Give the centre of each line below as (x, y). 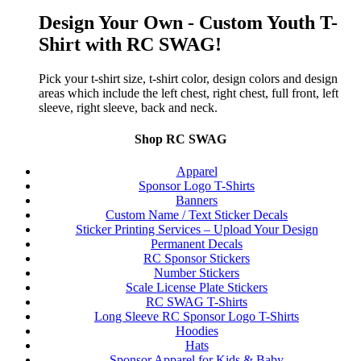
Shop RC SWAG (180, 139)
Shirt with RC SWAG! (130, 45)
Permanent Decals (197, 243)
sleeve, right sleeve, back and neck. (128, 107)
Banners (197, 200)
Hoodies (197, 330)
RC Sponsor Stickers (197, 258)
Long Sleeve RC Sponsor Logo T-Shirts (197, 316)
